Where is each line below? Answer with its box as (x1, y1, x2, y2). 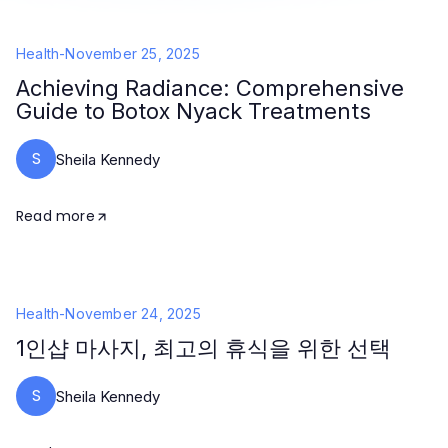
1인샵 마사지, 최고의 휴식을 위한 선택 (16, 335, 391, 361)
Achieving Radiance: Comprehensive (16, 75, 404, 101)
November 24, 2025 (65, 305, 201, 322)
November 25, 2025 (65, 45, 200, 62)
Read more (16, 206, 95, 226)
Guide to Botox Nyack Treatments (16, 98, 371, 124)
